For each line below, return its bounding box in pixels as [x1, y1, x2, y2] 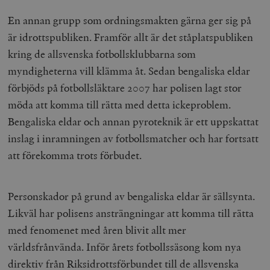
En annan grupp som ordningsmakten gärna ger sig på [8, 13, 252, 28]
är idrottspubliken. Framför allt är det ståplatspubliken [8, 30, 254, 45]
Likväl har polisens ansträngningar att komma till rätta [8, 206, 254, 221]
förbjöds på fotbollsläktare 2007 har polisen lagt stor [8, 81, 242, 95]
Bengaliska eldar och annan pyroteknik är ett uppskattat [8, 115, 259, 129]
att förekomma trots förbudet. [8, 148, 142, 163]
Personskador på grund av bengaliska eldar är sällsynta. [8, 189, 256, 204]
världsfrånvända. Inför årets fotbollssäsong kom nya [8, 240, 242, 254]
